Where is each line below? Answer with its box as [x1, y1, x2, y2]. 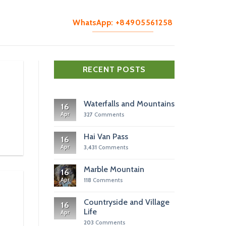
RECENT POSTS [82, 65, 146, 74]
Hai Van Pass [84, 131, 128, 141]
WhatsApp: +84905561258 [73, 18, 173, 28]
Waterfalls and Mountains [84, 98, 175, 108]
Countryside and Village [84, 197, 169, 207]
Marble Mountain [84, 164, 144, 174]
